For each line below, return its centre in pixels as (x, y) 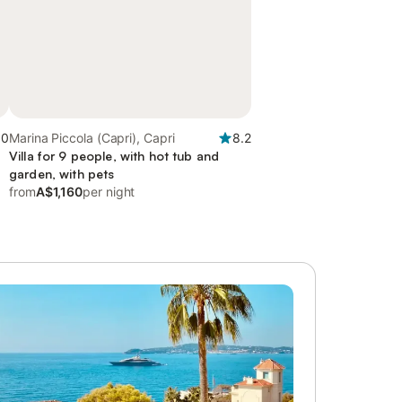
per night (109, 192)
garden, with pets (62, 174)
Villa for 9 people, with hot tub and (114, 156)
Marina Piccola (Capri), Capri (92, 138)
